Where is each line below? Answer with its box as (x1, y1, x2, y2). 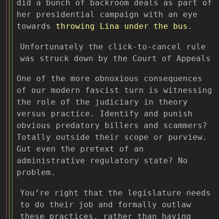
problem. (17, 168, 56, 177)
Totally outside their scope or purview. (17, 132, 207, 142)
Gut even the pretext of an (17, 144, 144, 154)
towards (17, 22, 56, 31)
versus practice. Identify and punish (17, 109, 193, 119)
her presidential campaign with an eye (17, 10, 197, 20)
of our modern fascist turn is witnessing (17, 86, 212, 95)
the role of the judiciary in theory (17, 97, 188, 107)
